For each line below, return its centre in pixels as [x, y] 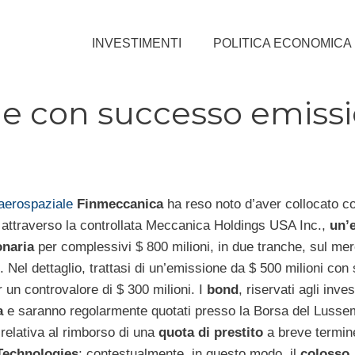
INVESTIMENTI [137, 43]
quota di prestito [211, 332]
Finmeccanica [118, 204]
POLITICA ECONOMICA [282, 43]
